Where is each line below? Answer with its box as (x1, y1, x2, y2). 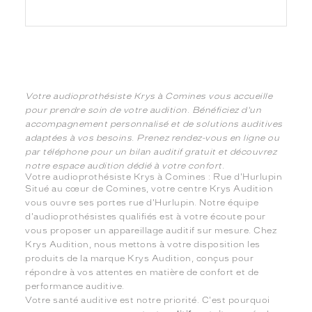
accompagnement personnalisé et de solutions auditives (25, 119, 283, 130)
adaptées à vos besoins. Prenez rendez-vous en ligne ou (25, 133, 280, 143)
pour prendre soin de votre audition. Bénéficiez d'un (25, 105, 262, 116)
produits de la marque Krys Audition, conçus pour (25, 253, 254, 264)
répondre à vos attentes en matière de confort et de (25, 267, 259, 278)
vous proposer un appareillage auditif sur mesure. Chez (25, 226, 277, 236)
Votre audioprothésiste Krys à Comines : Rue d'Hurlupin (25, 172, 283, 182)
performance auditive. (25, 281, 125, 292)
